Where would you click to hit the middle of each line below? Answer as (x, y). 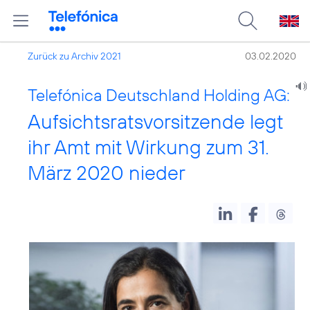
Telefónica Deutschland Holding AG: (159, 95)
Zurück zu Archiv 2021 (74, 56)
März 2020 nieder (107, 173)
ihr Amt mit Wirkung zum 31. (148, 147)
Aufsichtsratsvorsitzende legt (155, 121)
